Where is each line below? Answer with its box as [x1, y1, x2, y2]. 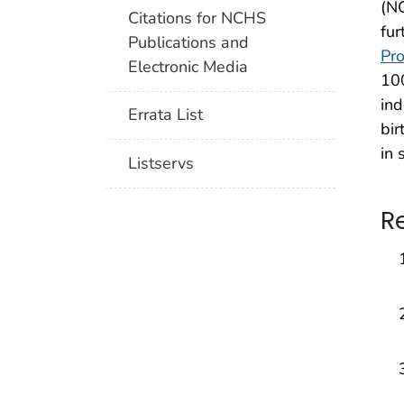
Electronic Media [128, 55, 249, 78]
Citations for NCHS [128, 6, 267, 29]
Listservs [128, 151, 195, 174]
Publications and [128, 31, 250, 53]
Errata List [128, 104, 204, 126]
